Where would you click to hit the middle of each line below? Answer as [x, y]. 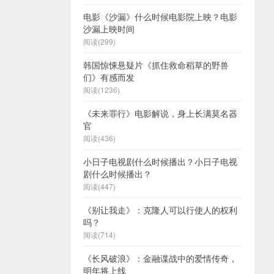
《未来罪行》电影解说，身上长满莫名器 [160, 113]
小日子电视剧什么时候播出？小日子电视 [160, 161]
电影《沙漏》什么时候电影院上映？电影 [160, 17]
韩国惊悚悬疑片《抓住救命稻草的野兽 [156, 65]
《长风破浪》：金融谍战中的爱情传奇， [160, 258]
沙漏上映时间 [109, 29]
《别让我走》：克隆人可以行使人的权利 [160, 210]
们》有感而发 [109, 77]
